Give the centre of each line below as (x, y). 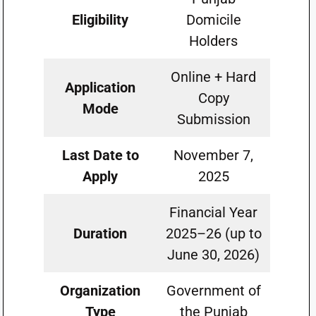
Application (101, 87)
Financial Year (214, 212)
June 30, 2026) (214, 255)
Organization (101, 291)
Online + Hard (214, 77)
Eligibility (101, 20)
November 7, (214, 155)
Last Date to (100, 155)
